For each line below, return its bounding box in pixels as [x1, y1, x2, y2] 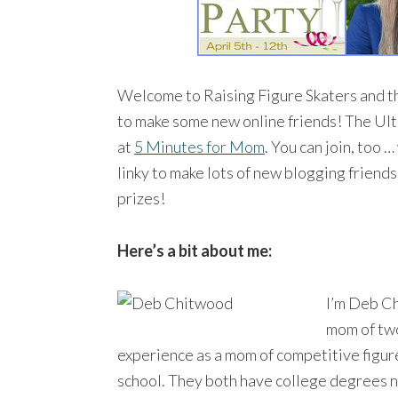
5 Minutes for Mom [134, 136, 265, 156]
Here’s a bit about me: [117, 240, 272, 260]
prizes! [117, 187, 165, 208]
